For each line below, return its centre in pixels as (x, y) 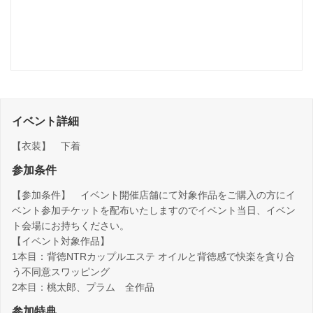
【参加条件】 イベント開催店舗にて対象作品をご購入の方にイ (154, 195)
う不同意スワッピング (61, 272)
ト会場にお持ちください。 (71, 226)
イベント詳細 (45, 122)
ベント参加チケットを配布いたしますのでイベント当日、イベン (154, 211)
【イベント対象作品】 (66, 241)
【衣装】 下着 (46, 146)
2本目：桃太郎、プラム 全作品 (83, 287)
